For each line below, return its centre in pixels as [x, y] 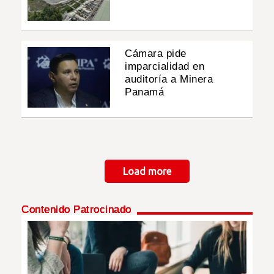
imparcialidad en [165, 67]
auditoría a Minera [169, 80]
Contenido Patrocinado [76, 210]
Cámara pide [156, 54]
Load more [147, 172]
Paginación [47, 170]
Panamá [145, 92]
